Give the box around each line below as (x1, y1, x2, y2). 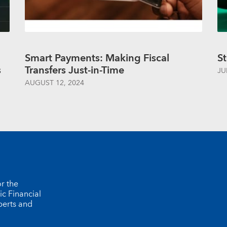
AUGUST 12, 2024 (25, 77, 84, 89)
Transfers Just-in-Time (25, 62, 124, 79)
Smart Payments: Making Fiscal (25, 50, 169, 67)
